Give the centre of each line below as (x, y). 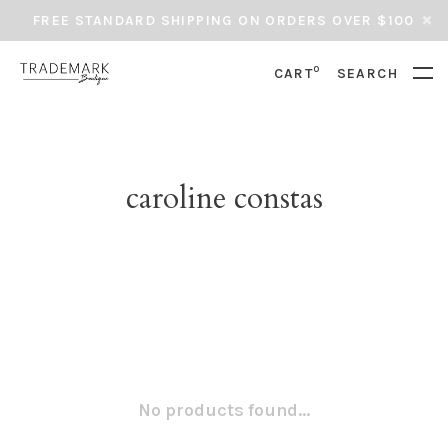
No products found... (224, 410)
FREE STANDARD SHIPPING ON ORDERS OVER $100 (224, 20)
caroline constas (224, 198)
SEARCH (367, 73)
